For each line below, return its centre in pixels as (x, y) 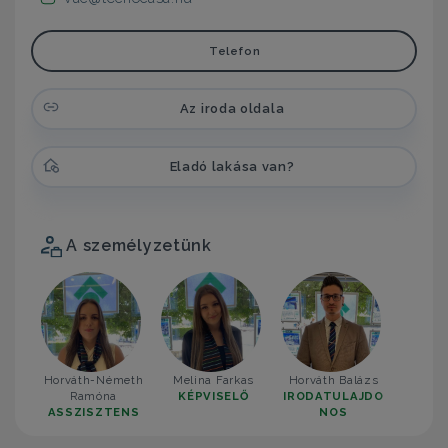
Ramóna (93, 395)
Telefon (234, 50)
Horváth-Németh (93, 379)
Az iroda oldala (232, 109)
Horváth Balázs (333, 379)
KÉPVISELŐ (213, 395)
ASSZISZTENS (93, 411)
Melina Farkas (213, 379)
